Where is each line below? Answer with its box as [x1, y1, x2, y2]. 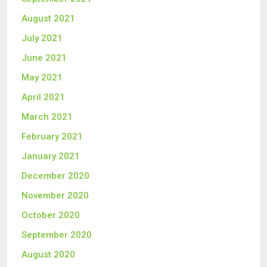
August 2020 [21, 249, 75, 260]
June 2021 [21, 52, 67, 63]
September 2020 [21, 229, 92, 240]
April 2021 [21, 92, 65, 103]
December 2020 [21, 170, 89, 181]
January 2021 [21, 151, 80, 162]
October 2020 [21, 210, 80, 221]
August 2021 [21, 13, 75, 24]
